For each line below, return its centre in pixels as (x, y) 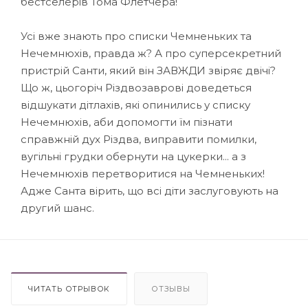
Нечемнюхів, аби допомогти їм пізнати (126, 122)
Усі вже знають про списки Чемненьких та (136, 36)
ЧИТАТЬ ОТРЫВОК (69, 288)
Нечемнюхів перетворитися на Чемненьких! (143, 173)
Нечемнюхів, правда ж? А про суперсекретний (151, 53)
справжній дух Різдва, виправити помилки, (139, 139)
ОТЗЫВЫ (171, 288)
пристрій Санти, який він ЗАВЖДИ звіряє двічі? (148, 70)
